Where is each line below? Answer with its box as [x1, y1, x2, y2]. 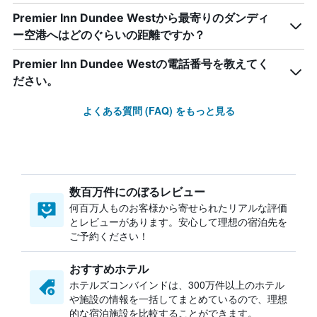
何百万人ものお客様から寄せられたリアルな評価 [69, 200, 287, 214]
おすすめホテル [69, 260, 149, 277]
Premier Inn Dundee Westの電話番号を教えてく [13, 57, 269, 71]
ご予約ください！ [69, 229, 149, 243]
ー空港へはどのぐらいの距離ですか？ [13, 28, 205, 42]
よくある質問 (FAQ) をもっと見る [82, 103, 235, 117]
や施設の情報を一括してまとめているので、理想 [69, 292, 287, 306]
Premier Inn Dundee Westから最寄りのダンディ [13, 11, 269, 25]
